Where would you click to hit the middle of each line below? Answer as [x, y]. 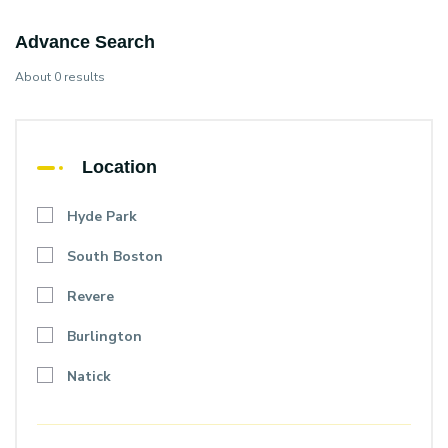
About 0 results [60, 77]
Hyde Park [102, 217]
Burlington [104, 337]
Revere [90, 297]
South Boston [115, 257]
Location [119, 167]
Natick [89, 377]
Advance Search [85, 42]
